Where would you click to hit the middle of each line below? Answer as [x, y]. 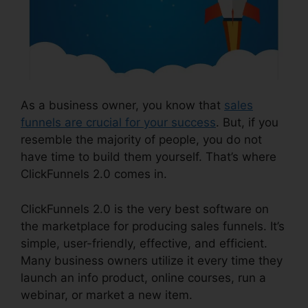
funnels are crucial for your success [118, 123]
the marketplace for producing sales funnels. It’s [153, 226]
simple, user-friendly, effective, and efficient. [144, 243]
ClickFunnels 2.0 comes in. [94, 174]
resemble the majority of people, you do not [141, 140]
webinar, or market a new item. [107, 295]
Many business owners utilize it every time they [152, 260]
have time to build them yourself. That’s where [148, 157]
